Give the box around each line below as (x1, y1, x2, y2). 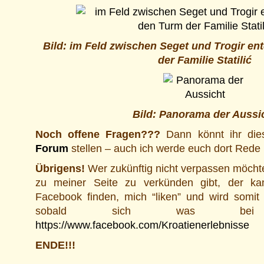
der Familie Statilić (158, 54, 252, 66)
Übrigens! (35, 163, 85, 174)
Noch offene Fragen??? (35, 128, 161, 140)
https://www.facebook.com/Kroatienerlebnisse (35, 219, 249, 231)
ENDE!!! (35, 239, 75, 251)
